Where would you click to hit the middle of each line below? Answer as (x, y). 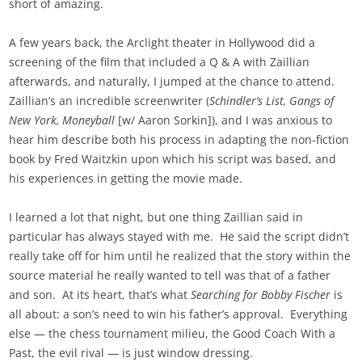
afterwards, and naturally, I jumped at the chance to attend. (174, 82)
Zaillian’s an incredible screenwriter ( (109, 101)
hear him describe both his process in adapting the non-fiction (179, 140)
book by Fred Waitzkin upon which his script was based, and (173, 159)
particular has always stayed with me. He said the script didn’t (179, 237)
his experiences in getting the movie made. (126, 179)
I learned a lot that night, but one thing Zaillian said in (156, 217)
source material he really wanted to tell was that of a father (170, 276)
